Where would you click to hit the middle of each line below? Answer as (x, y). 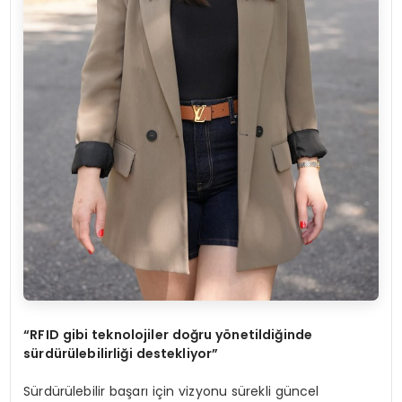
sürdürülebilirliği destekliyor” (121, 353)
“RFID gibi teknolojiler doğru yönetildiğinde (168, 334)
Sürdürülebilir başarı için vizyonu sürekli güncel (171, 391)
